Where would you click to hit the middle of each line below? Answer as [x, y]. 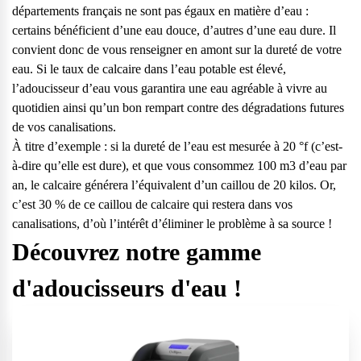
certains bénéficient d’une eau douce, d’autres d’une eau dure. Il [174, 30]
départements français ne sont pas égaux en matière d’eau [157, 11]
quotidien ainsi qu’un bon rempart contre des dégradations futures [178, 108]
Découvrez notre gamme [137, 252]
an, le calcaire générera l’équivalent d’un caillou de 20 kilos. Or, [174, 185]
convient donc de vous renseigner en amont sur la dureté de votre [177, 50]
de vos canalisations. [64, 127]
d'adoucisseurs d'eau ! [127, 288]
